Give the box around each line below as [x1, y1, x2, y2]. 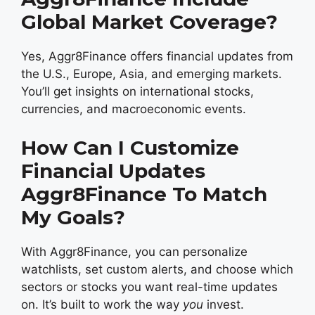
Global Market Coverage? [21, 10, 278, 34]
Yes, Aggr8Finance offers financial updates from [21, 49, 293, 63]
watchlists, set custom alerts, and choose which [21, 262, 293, 276]
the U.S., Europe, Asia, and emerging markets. [21, 67, 282, 81]
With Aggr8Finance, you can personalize [21, 244, 247, 259]
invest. [203, 297, 244, 311]
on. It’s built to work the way [21, 297, 183, 311]
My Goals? [21, 205, 125, 229]
